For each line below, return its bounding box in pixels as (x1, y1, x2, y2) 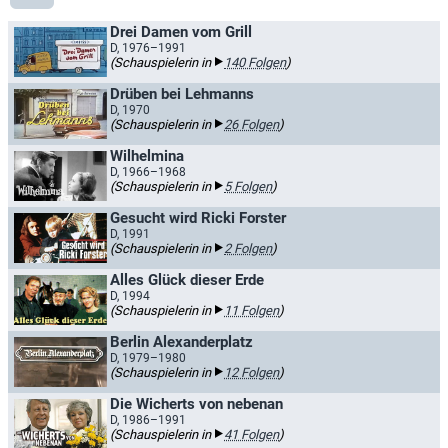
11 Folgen (224, 303, 279, 318)
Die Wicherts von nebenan (110, 395, 283, 413)
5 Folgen (224, 179, 272, 194)
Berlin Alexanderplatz (110, 333, 253, 351)
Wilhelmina (110, 147, 184, 165)
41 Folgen (224, 427, 279, 442)
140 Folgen (224, 55, 286, 70)
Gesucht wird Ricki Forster (110, 209, 286, 227)
